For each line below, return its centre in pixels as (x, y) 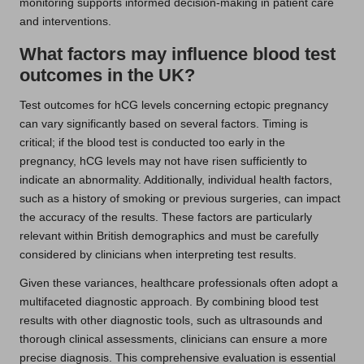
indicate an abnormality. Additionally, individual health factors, (176, 180)
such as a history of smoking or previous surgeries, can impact (180, 198)
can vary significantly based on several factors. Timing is (164, 123)
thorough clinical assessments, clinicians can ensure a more (173, 339)
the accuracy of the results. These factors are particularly (166, 217)
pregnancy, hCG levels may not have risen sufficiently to (163, 161)
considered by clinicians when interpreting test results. (158, 254)
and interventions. (65, 21)
